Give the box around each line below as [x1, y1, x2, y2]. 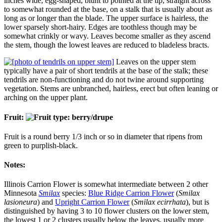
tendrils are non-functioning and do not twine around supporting [4, 75, 204, 84]
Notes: [4, 161, 25, 169]
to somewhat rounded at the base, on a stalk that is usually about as [4, 5, 212, 14]
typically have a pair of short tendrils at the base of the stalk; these [4, 66, 208, 75]
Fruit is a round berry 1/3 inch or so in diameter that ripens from [4, 132, 202, 141]
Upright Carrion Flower [55, 198, 129, 207]
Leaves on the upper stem [114, 57, 196, 66]
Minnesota [4, 189, 39, 198]
